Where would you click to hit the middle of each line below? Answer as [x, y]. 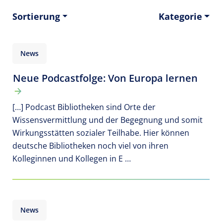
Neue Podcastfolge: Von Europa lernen [105, 78]
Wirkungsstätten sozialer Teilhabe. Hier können [101, 133]
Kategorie [180, 16]
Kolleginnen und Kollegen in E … [72, 159]
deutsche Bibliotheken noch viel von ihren [90, 146]
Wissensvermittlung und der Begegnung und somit [108, 120]
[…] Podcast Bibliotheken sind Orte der [84, 107]
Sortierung [36, 16]
